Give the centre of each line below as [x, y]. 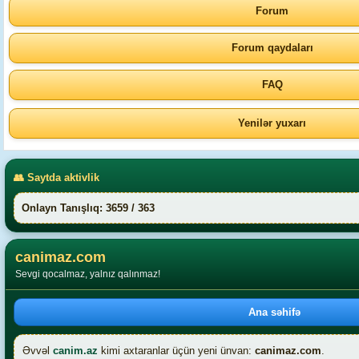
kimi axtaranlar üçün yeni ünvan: [176, 351]
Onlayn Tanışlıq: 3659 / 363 [88, 208]
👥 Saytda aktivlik [56, 177]
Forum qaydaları [272, 48]
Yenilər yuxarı [272, 123]
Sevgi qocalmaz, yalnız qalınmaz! [88, 274]
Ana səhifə [274, 312]
